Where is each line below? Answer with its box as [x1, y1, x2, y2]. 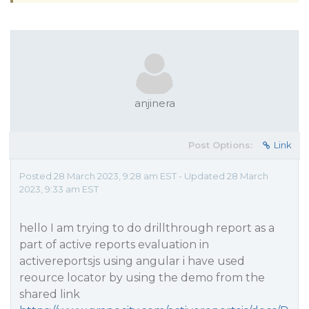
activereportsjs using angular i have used [19, 255, 245, 268]
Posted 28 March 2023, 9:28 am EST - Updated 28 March [19, 170, 268, 181]
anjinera [134, 97, 175, 110]
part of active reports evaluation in [19, 238, 209, 251]
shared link [19, 288, 80, 301]
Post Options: [188, 139, 252, 150]
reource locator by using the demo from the [19, 271, 265, 284]
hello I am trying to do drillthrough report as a [19, 221, 275, 235]
